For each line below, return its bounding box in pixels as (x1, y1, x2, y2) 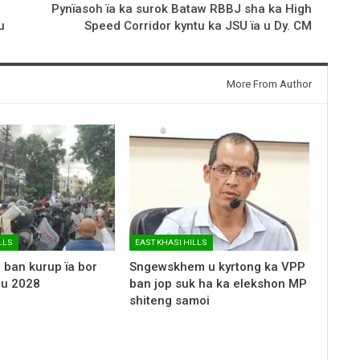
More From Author (226, 77, 312, 90)
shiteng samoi (129, 292, 210, 308)
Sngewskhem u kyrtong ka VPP (129, 259, 305, 274)
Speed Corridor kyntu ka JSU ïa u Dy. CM (84, 18, 312, 33)
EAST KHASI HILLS (134, 237, 207, 247)
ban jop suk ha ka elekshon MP (129, 276, 307, 291)
